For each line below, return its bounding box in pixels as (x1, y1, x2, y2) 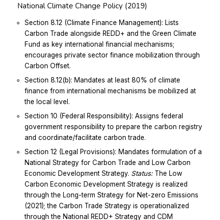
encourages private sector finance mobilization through (25, 51, 200, 59)
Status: (131, 169, 153, 177)
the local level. (25, 97, 70, 106)
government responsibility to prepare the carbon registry (25, 122, 202, 131)
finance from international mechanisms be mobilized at (25, 86, 196, 95)
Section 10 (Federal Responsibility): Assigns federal (25, 111, 183, 120)
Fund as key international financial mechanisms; (25, 40, 174, 48)
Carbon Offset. (25, 61, 71, 70)
